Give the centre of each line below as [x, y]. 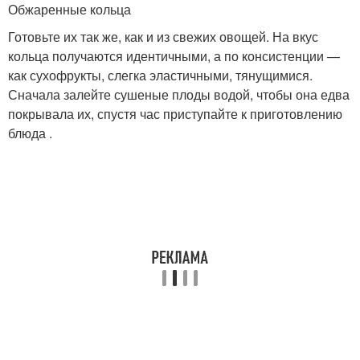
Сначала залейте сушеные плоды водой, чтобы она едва [179, 94]
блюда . [30, 133]
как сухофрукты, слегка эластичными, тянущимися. [160, 75]
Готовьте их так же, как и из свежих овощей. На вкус [163, 37]
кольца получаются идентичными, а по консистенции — [174, 56]
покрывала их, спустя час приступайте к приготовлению [175, 114]
